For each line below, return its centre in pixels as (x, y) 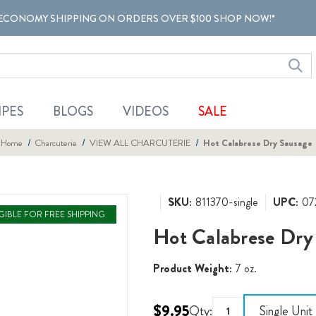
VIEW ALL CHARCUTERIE (140, 142)
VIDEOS (145, 112)
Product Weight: (193, 268)
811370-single (227, 202)
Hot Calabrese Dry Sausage (257, 142)
